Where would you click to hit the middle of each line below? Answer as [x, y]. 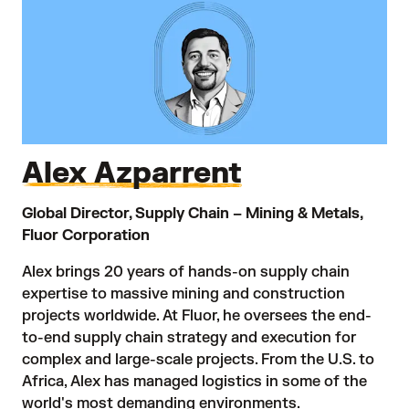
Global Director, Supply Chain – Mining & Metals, [192, 214]
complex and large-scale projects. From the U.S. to [198, 360]
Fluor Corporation [86, 236]
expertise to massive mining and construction [184, 294]
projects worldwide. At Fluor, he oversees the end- [197, 316]
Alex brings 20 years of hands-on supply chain [186, 273]
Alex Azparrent [132, 173]
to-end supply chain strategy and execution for [189, 338]
